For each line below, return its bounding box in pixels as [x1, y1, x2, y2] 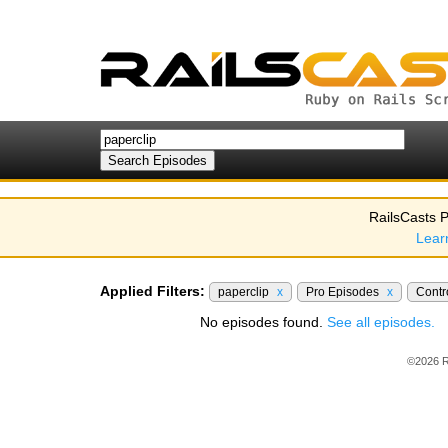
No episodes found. [200, 314, 327, 330]
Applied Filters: [100, 283, 205, 299]
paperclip [218, 285, 272, 299]
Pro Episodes [306, 285, 382, 299]
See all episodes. [327, 314, 435, 330]
